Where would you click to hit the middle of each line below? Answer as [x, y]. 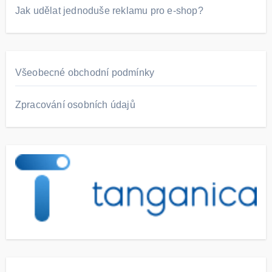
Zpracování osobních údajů [75, 105]
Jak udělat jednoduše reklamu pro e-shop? [109, 11]
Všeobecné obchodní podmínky [85, 73]
